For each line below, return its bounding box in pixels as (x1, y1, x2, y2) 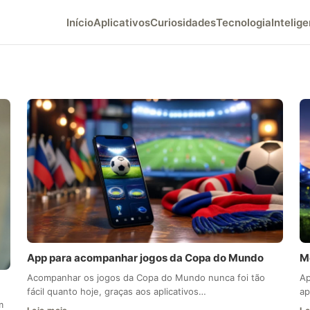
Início (66, 15, 93, 29)
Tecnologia (216, 15, 271, 29)
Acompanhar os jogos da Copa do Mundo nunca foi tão (26, 272, 265, 284)
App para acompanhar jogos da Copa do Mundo (26, 251, 264, 265)
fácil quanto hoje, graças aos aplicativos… (26, 286, 206, 298)
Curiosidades (150, 15, 216, 29)
